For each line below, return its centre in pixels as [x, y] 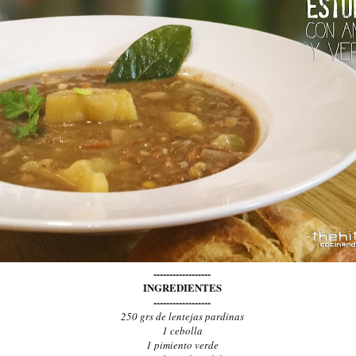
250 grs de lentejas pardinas [182, 316]
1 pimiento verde [182, 344]
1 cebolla [182, 330]
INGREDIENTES [182, 287]
